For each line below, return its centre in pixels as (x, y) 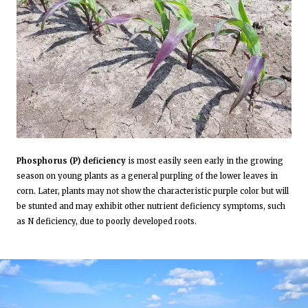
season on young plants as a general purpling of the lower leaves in (147, 176)
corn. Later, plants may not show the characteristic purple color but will (153, 191)
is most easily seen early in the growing (205, 161)
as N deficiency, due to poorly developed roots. (107, 221)
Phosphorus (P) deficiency (71, 161)
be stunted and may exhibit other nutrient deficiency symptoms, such (151, 206)
